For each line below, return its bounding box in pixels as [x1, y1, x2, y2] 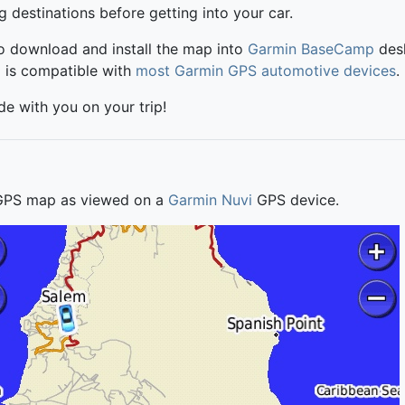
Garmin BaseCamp [248, 39, 374, 58]
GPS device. [252, 190, 339, 209]
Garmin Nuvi [168, 190, 252, 209]
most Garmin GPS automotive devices [136, 61, 396, 80]
